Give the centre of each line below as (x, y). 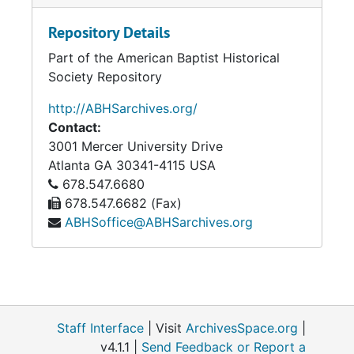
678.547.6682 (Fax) (121, 203)
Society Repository (105, 77)
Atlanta (69, 165)
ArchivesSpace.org (242, 328)
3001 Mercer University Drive (136, 146)
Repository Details (109, 32)
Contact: (75, 127)
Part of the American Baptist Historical (164, 58)
